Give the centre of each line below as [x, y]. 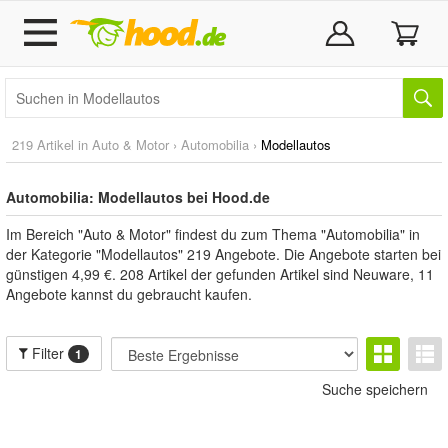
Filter [48, 353]
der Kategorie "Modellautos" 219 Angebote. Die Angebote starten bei [223, 254]
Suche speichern [375, 389]
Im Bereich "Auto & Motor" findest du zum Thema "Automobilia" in [213, 234]
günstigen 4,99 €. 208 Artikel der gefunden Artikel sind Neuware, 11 [220, 274]
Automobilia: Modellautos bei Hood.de [138, 197]
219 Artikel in [52, 144]
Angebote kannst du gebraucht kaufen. [129, 294]
